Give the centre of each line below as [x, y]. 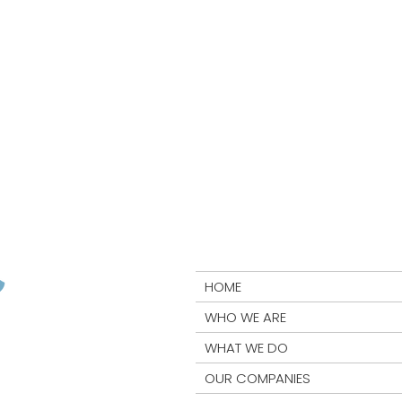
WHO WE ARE [245, 317]
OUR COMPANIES [258, 378]
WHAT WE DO [246, 348]
